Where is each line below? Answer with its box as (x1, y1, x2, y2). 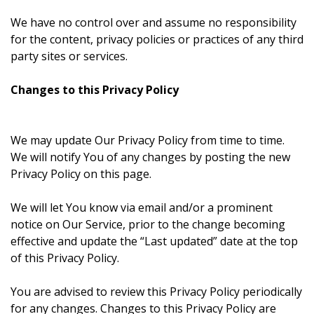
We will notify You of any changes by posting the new (11, 149, 290, 165)
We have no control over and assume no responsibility (11, 15, 296, 30)
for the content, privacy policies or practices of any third (11, 32, 303, 47)
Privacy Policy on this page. (11, 166, 151, 182)
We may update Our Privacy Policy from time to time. (11, 132, 285, 148)
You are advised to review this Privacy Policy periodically (11, 284, 302, 299)
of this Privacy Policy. (11, 250, 119, 266)
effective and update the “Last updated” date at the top (11, 233, 298, 249)
